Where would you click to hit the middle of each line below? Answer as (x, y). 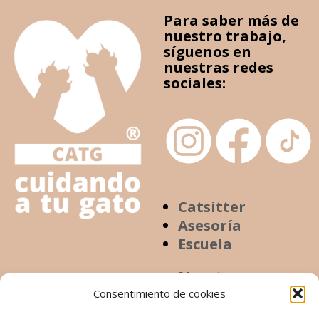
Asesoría (210, 225)
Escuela (205, 244)
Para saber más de (231, 20)
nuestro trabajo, (225, 36)
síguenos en (208, 51)
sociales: (195, 83)
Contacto (212, 295)
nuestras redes (219, 67)
